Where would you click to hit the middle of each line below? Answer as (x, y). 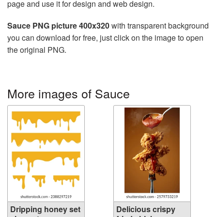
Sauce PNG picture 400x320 (58, 25)
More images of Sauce (69, 93)
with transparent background (159, 25)
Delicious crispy (146, 209)
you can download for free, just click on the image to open (105, 38)
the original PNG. (37, 50)
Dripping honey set (45, 209)
